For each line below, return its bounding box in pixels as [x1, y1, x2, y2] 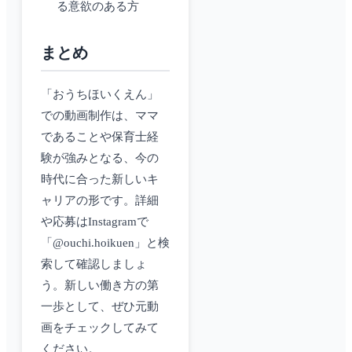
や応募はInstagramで [41, 215, 148, 229]
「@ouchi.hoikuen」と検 [41, 236, 170, 250]
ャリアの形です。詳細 [41, 194, 159, 207]
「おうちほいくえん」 [41, 88, 159, 101]
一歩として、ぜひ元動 [41, 300, 159, 313]
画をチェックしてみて [41, 321, 159, 335]
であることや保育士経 [41, 130, 159, 144]
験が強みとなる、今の [41, 152, 159, 165]
